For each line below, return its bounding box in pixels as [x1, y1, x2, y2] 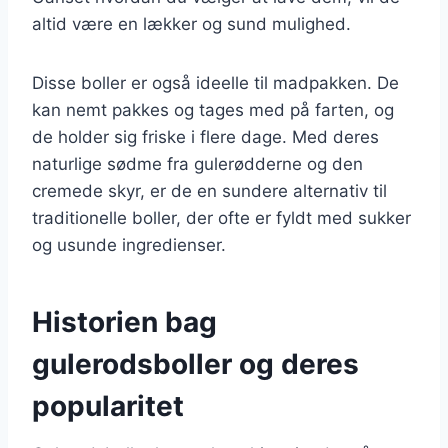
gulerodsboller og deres [32, 346, 359, 381]
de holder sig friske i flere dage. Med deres [32, 126, 379, 147]
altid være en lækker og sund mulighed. [32, 13, 351, 34]
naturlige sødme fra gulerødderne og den [32, 153, 363, 174]
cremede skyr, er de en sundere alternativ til [32, 180, 387, 201]
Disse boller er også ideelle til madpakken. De [32, 72, 399, 93]
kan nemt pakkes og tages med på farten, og [32, 99, 394, 120]
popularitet [32, 388, 184, 423]
